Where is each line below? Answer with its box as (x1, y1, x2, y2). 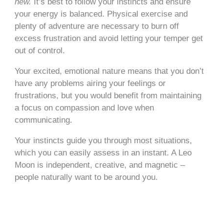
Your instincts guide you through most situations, (15, 135, 192, 145)
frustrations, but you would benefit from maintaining (15, 90, 201, 100)
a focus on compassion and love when (15, 103, 154, 112)
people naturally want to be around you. (15, 172, 158, 182)
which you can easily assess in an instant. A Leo (15, 148, 192, 157)
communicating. (15, 115, 75, 125)
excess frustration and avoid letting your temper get (15, 33, 203, 43)
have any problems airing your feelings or (15, 78, 166, 88)
